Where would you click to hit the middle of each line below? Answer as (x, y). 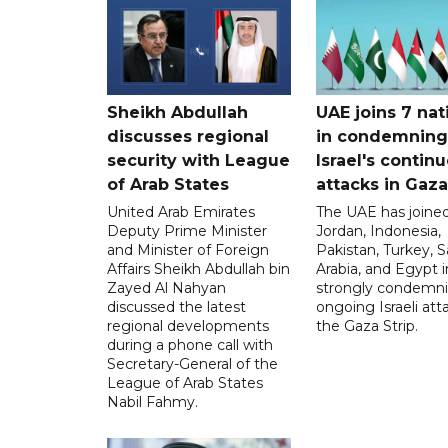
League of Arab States (185, 382)
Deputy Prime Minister (187, 230)
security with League (198, 160)
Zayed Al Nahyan (166, 287)
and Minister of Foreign (188, 249)
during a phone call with (190, 344)
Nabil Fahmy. (152, 401)
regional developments (188, 325)
